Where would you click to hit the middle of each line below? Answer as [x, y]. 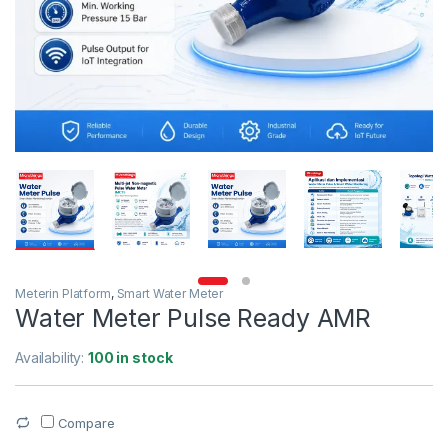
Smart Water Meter [170, 293]
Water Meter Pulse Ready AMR [193, 317]
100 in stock [130, 357]
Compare [86, 422]
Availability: [52, 357]
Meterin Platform [63, 293]
